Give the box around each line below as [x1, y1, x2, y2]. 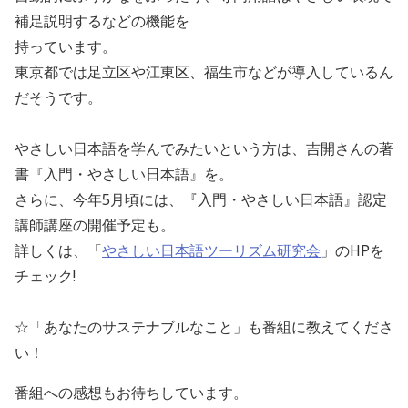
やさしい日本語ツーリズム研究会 [102, 240, 321, 260]
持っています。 [15, 36, 117, 56]
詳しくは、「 [15, 240, 102, 260]
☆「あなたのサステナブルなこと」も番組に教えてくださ [15, 316, 393, 337]
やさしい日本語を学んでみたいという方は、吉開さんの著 [15, 138, 393, 158]
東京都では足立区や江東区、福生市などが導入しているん [15, 61, 393, 82]
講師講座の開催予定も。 [15, 214, 175, 235]
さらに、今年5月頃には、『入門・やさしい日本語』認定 [15, 189, 387, 209]
